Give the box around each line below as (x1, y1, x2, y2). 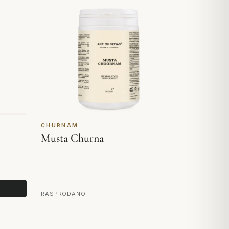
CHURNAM (41, 122, 79, 129)
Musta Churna (41, 131, 104, 145)
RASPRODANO (41, 190, 86, 197)
